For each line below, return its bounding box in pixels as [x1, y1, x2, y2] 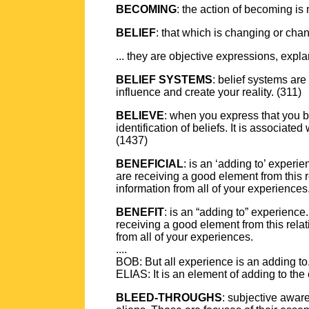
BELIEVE [116, 110, 164, 121]
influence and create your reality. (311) [116, 86, 301, 98]
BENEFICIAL [116, 158, 183, 170]
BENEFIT [116, 206, 164, 218]
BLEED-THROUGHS [116, 292, 222, 303]
